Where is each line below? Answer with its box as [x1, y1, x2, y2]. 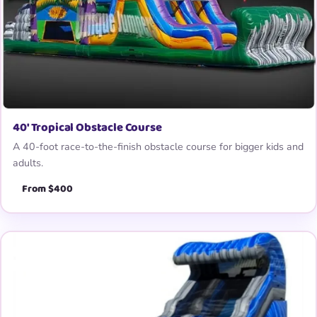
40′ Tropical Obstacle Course [13, 117, 162, 137]
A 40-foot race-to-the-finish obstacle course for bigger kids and [13, 139, 304, 154]
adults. [13, 156, 44, 170]
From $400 [22, 181, 74, 197]
